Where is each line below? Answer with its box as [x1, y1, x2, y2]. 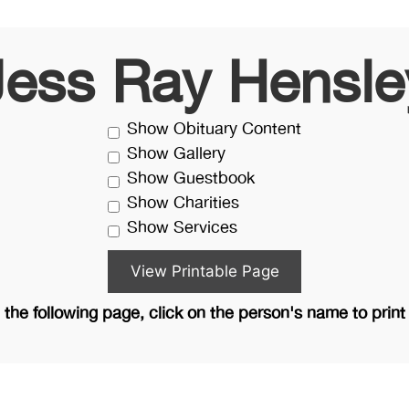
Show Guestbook [127, 166, 255, 192]
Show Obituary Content [127, 117, 301, 142]
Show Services [127, 215, 237, 241]
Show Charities [127, 191, 239, 216]
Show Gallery [127, 142, 225, 167]
